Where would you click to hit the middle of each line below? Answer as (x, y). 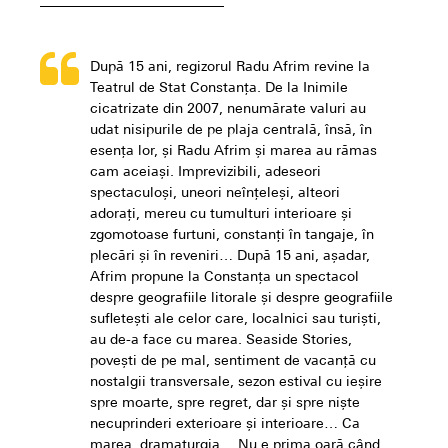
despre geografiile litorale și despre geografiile (241, 299)
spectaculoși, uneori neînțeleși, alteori (215, 194)
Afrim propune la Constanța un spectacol (224, 278)
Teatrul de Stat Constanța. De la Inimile (219, 89)
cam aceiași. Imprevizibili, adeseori (205, 173)
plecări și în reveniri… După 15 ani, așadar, (230, 257)
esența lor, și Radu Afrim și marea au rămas (233, 152)
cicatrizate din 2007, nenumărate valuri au (228, 110)
